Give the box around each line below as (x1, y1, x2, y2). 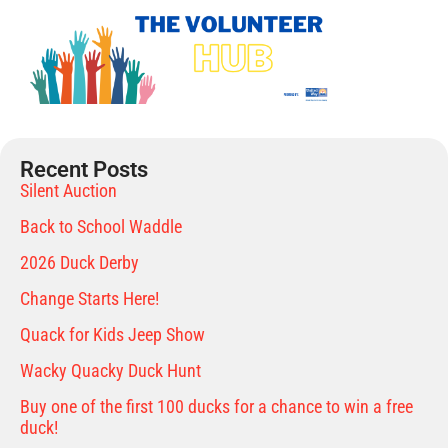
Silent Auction (20, 179, 117, 201)
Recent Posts (20, 155, 148, 182)
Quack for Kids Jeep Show (20, 323, 205, 345)
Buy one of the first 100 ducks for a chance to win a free (20, 395, 413, 417)
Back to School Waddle (20, 215, 182, 237)
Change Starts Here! (20, 287, 159, 309)
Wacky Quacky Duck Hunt (20, 359, 201, 381)
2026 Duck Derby (20, 251, 139, 273)
